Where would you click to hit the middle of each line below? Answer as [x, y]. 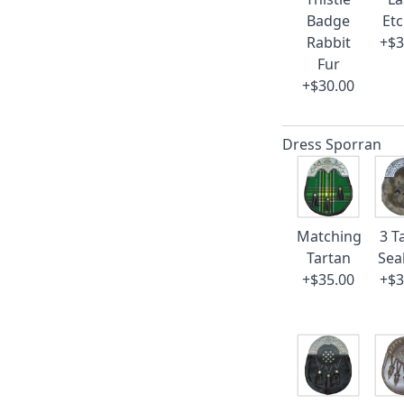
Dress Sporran [332, 144]
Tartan [328, 258]
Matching [330, 236]
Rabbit [328, 42]
